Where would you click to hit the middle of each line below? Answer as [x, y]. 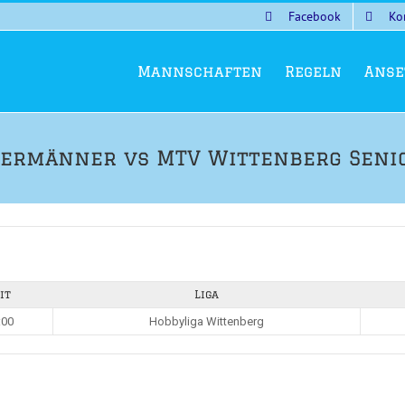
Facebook [315, 16]
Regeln [313, 71]
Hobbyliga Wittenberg [207, 321]
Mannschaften [200, 71]
